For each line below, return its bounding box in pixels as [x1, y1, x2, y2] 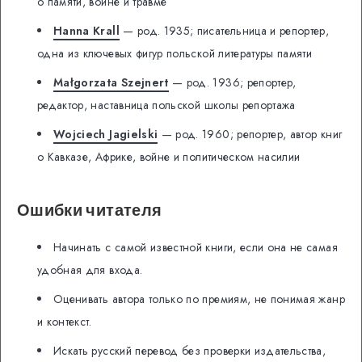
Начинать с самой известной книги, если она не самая [53, 238, 338, 255]
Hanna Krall [53, 22, 120, 39]
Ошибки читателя [17, 200, 162, 221]
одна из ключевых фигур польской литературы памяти [37, 44, 313, 61]
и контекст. [37, 313, 92, 330]
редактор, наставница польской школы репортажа [37, 96, 296, 113]
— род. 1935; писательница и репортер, [119, 22, 330, 39]
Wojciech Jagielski [53, 125, 158, 142]
